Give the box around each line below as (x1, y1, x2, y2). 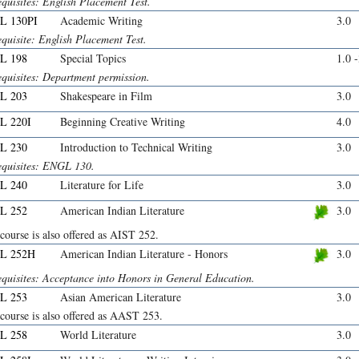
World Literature (60, 327, 136, 343)
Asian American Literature (60, 289, 181, 305)
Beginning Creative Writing (60, 114, 185, 130)
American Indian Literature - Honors (60, 246, 228, 262)
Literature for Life (60, 177, 143, 193)
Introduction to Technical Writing (60, 139, 212, 155)
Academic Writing (60, 13, 143, 29)
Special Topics (60, 50, 126, 67)
